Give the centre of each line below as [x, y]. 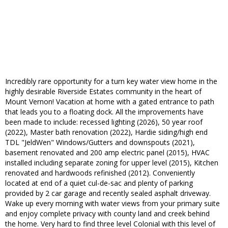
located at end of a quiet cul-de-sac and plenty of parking [99, 183]
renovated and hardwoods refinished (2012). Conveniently [100, 173]
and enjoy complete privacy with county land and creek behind [107, 214]
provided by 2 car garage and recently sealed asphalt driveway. [108, 193]
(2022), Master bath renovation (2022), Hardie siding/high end [106, 132]
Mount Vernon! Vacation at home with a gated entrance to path [110, 102]
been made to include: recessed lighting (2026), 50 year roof [104, 122]
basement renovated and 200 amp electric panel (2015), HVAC [107, 153]
